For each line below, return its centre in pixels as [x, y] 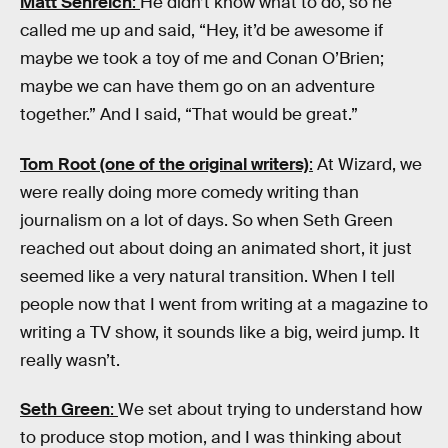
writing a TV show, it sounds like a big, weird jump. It [220, 332]
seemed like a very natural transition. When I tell [207, 276]
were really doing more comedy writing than [189, 192]
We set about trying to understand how [270, 410]
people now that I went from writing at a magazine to [224, 304]
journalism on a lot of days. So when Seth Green [206, 220]
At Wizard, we [367, 164]
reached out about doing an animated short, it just [216, 248]
